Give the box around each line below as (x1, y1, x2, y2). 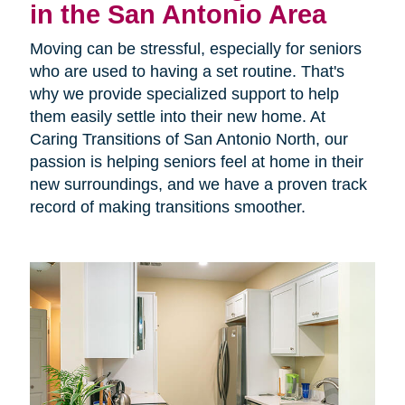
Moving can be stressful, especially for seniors (29, 40, 362, 59)
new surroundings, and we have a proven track (29, 175, 367, 194)
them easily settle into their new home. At (29, 108, 325, 127)
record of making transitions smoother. (29, 198, 306, 217)
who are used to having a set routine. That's (29, 62, 344, 81)
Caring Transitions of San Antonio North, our (29, 130, 348, 149)
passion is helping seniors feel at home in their (29, 153, 363, 172)
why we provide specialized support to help (29, 85, 339, 104)
